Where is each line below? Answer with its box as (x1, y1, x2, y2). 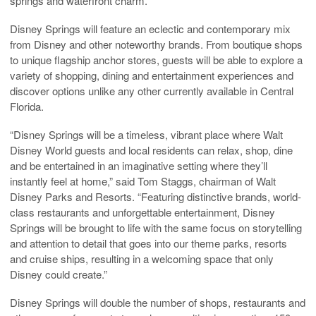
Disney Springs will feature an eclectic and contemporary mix (10, 20, 291, 36)
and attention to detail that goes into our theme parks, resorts (10, 235, 287, 250)
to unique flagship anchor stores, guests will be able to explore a (10, 51, 303, 67)
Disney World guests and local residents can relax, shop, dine (10, 142, 293, 157)
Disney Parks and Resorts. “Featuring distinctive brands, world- (10, 188, 301, 204)
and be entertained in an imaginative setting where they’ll (10, 157, 267, 173)
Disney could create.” (10, 266, 107, 281)
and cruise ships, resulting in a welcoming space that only (10, 250, 274, 266)
